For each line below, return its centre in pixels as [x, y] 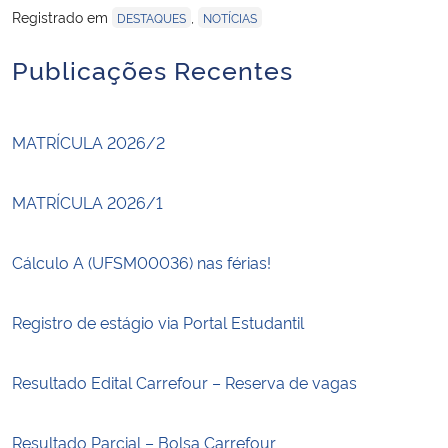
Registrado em [62, 16]
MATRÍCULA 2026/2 [88, 141]
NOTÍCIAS [230, 17]
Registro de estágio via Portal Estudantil [158, 321]
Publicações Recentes [152, 68]
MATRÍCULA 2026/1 [87, 201]
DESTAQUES [151, 17]
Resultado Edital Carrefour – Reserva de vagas [184, 381]
